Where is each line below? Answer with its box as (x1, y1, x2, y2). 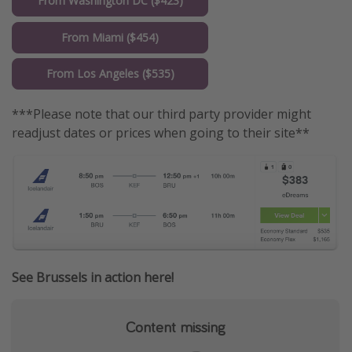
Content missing (125, 317, 225, 337)
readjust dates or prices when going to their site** (12, 124, 310, 142)
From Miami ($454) (61, 29, 159, 45)
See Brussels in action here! (12, 269, 174, 287)
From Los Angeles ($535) (46, 65, 174, 81)
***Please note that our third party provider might (12, 105, 311, 123)
